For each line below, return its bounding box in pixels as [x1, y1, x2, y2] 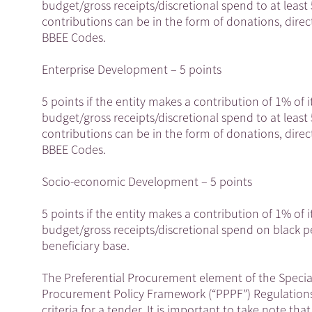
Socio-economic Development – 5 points [42, 173, 252, 189]
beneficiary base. [42, 237, 130, 253]
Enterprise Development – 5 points [42, 61, 221, 77]
